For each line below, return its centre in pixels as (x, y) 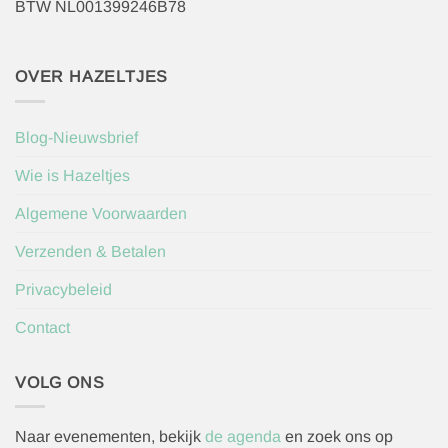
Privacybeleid (63, 289)
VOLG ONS (60, 382)
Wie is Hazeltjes (72, 175)
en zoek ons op (339, 437)
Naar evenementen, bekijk (110, 437)
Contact (42, 327)
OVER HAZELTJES (92, 77)
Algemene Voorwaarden (101, 213)
